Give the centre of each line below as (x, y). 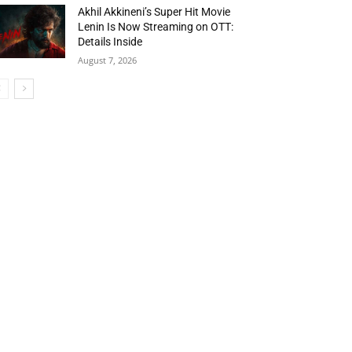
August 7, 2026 (108, 60)
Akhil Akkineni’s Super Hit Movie (154, 12)
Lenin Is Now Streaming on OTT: (156, 27)
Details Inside (110, 42)
